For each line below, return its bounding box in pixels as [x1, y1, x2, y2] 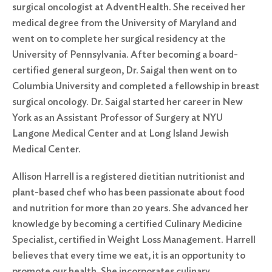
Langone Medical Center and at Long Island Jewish [12, 127, 229, 139]
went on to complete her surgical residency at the [12, 32, 226, 44]
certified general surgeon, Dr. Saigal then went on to [12, 64, 237, 76]
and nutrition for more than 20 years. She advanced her [12, 202, 248, 214]
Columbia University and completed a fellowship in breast [12, 80, 259, 92]
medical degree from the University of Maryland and [12, 16, 237, 29]
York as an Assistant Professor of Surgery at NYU [12, 111, 223, 123]
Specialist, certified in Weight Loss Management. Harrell [12, 233, 256, 245]
